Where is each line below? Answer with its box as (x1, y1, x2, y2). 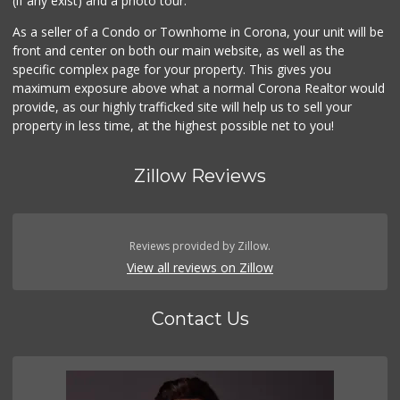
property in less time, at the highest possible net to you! (12, 117, 335, 134)
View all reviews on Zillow (127, 259, 273, 276)
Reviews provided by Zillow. (129, 238, 271, 254)
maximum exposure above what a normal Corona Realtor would (12, 79, 386, 96)
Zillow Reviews (134, 165, 266, 187)
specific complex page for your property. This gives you (12, 61, 332, 78)
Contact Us (151, 308, 249, 329)
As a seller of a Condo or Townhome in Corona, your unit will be (12, 23, 385, 40)
